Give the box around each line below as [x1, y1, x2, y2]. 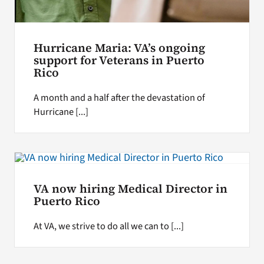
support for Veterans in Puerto [33, 52, 204, 69]
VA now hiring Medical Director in [33, 181, 227, 197]
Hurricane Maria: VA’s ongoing [33, 40, 205, 57]
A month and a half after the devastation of [33, 90, 205, 105]
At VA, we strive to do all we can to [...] [33, 219, 184, 234]
